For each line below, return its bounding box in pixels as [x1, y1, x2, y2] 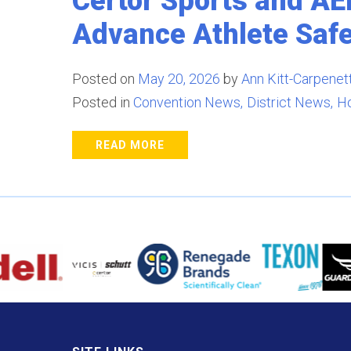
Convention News [133, 94, 241, 110]
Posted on [72, 71, 138, 87]
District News [247, 94, 331, 110]
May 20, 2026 [138, 71, 220, 87]
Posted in [72, 94, 130, 110]
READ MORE [96, 139, 165, 151]
